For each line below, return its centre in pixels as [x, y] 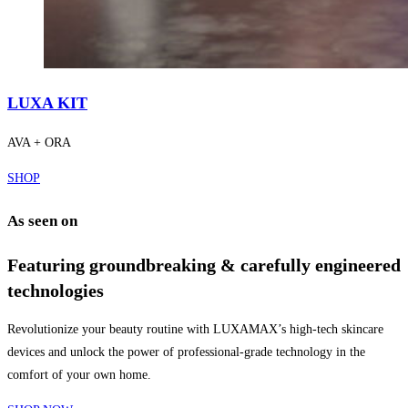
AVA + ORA [39, 143]
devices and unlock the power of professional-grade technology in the [186, 352]
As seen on [42, 220]
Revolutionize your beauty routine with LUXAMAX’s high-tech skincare [195, 330]
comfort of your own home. [79, 375]
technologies [56, 290]
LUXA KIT [47, 103]
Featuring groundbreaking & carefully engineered [204, 265]
